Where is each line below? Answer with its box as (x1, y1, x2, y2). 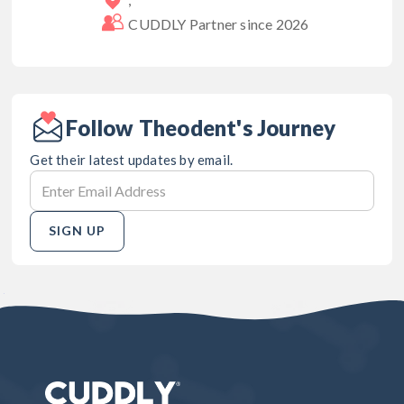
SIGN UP (49, 223, 106, 239)
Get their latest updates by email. (30, 151, 234, 168)
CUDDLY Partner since (128, 14, 276, 32)
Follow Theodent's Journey (66, 114, 336, 141)
